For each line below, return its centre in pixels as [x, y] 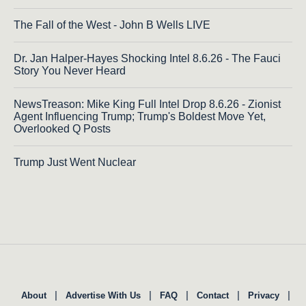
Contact [213, 295]
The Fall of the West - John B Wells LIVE [112, 25]
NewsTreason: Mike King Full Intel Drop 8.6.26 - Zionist [147, 104]
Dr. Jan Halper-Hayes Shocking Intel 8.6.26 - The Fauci [147, 58]
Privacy [264, 295]
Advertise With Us [103, 295]
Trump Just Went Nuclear [75, 162]
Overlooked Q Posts [62, 128]
